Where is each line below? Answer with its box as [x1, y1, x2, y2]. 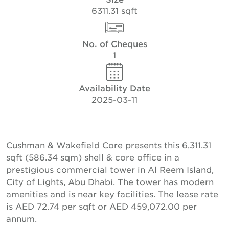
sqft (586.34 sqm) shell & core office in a [6, 152, 179, 162]
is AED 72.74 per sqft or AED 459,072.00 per [6, 201, 197, 211]
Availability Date [79, 83, 150, 93]
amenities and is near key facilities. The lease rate [6, 189, 218, 199]
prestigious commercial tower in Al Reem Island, [6, 164, 214, 174]
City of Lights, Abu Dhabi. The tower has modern [6, 176, 214, 187]
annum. [6, 213, 37, 223]
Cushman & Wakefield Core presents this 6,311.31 [6, 140, 211, 150]
